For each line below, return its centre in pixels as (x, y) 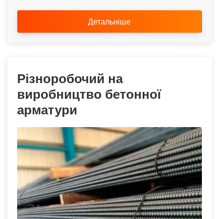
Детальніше (110, 21)
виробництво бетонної (89, 94)
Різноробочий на (70, 78)
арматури (47, 109)
